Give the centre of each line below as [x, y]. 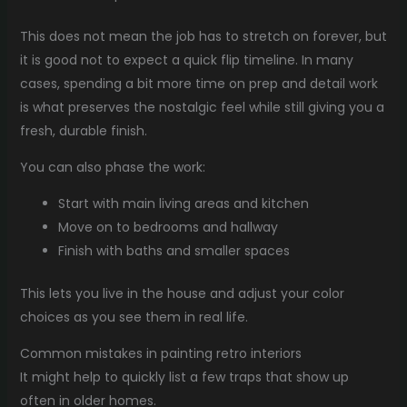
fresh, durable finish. [83, 130]
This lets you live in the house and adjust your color [182, 293]
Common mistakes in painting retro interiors [160, 353]
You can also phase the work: [112, 167]
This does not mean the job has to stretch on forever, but [203, 36]
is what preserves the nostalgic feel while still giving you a [202, 107]
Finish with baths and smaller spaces [174, 250]
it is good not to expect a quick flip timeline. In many [186, 60]
